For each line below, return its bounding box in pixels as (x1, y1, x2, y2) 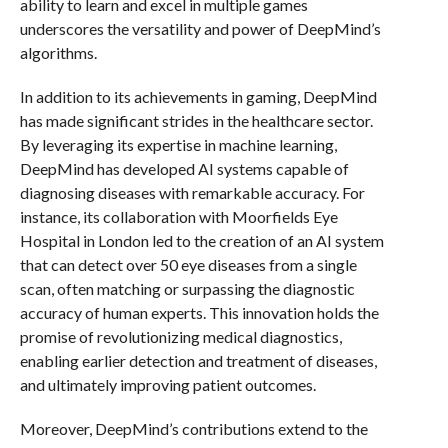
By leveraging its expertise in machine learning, (19, 135, 337, 154)
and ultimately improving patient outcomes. (19, 375, 316, 394)
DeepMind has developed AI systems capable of (19, 159, 349, 178)
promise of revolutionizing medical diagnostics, (19, 327, 342, 346)
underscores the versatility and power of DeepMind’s (19, 19, 381, 38)
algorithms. (19, 43, 97, 62)
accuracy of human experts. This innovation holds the (19, 303, 379, 322)
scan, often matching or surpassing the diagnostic (19, 279, 355, 298)
